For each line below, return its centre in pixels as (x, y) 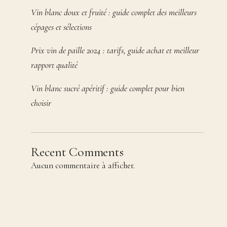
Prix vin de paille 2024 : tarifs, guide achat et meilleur (115, 51)
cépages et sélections (62, 27)
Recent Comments (77, 152)
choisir (41, 103)
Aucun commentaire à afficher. (83, 166)
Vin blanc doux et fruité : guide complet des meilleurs (114, 13)
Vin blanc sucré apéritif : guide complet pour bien (108, 89)
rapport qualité (54, 65)
